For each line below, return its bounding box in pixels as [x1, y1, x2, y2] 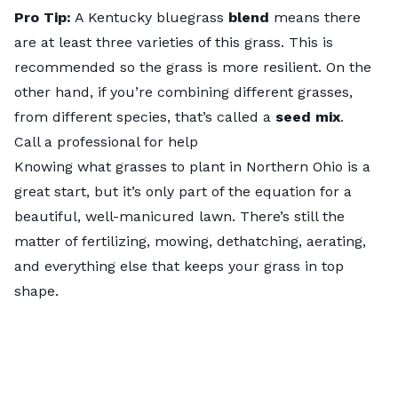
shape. [14, 282, 63, 299]
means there [269, 8, 361, 26]
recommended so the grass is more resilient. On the [14, 58, 371, 76]
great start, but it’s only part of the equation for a [14, 182, 352, 200]
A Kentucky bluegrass [71, 8, 228, 26]
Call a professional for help [14, 132, 198, 150]
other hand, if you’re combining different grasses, [14, 83, 353, 100]
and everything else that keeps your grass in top [14, 257, 344, 275]
